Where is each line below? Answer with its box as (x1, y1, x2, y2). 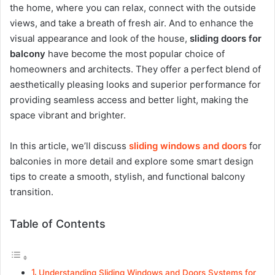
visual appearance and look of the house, (10, 33, 190, 44)
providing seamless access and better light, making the (10, 94, 249, 106)
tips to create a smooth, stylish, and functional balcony (10, 171, 245, 182)
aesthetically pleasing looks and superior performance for (10, 79, 261, 90)
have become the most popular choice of (45, 48, 225, 60)
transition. (10, 186, 53, 198)
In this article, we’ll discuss (10, 140, 129, 152)
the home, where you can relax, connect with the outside (10, 2, 256, 14)
